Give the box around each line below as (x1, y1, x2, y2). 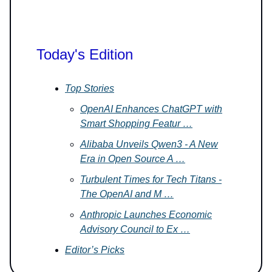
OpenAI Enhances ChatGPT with (80, 103, 222, 114)
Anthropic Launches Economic (80, 209, 212, 220)
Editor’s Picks (65, 244, 124, 255)
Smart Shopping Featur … (80, 118, 192, 129)
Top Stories (65, 83, 114, 93)
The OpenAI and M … (80, 188, 174, 199)
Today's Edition (36, 46, 133, 63)
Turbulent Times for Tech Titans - (80, 174, 222, 185)
